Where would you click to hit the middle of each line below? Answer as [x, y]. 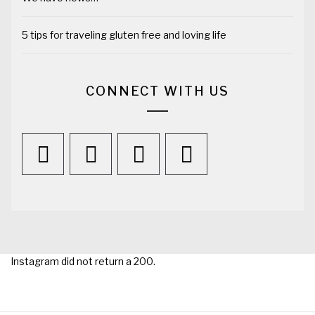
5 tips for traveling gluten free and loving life [124, 34]
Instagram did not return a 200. [83, 261]
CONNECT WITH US [157, 91]
